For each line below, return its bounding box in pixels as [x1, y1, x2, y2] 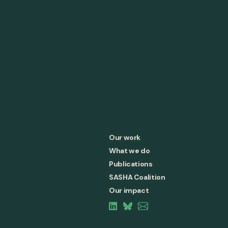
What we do [109, 146, 150, 156]
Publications [109, 159, 153, 169]
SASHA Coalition [109, 173, 165, 182]
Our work [109, 133, 141, 142]
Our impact [109, 186, 149, 195]
